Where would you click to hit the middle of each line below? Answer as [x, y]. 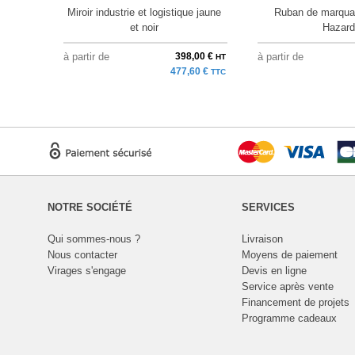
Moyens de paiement [289, 254]
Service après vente [287, 286]
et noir [144, 27]
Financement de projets [295, 302]
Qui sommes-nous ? [94, 239]
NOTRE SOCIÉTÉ [90, 207]
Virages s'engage [86, 270]
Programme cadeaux [289, 318]
